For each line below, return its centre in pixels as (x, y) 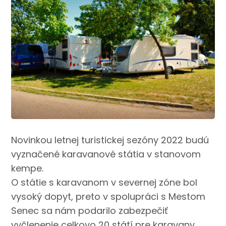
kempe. (27, 168)
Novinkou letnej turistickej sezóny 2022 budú (110, 140)
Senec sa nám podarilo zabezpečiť (90, 211)
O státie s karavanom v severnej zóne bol (104, 183)
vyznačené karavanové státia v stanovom (106, 154)
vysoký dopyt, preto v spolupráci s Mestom (108, 197)
